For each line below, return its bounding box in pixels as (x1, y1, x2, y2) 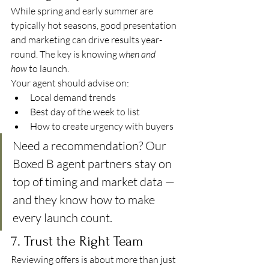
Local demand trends (30, 91, 116, 103)
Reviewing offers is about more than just (11, 253, 178, 265)
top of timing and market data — (13, 174, 177, 189)
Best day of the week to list (30, 106, 140, 118)
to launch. (27, 62, 69, 74)
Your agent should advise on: (11, 77, 129, 89)
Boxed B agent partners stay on (13, 156, 174, 171)
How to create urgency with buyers (30, 120, 174, 132)
